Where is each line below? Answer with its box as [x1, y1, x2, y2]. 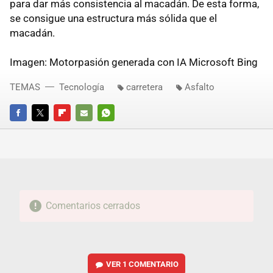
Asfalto [185, 82, 214, 93]
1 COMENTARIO [122, 260, 179, 269]
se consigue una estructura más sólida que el [10, 12, 217, 25]
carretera [126, 82, 163, 93]
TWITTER [32, 125, 65, 135]
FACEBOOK [10, 125, 49, 135]
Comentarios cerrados [45, 200, 140, 212]
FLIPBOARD [54, 125, 95, 135]
